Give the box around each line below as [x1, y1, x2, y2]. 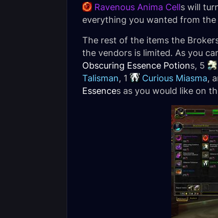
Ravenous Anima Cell [94, 2, 181, 12]
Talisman [82, 73, 119, 83]
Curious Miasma [142, 73, 207, 83]
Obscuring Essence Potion [82, 60, 190, 71]
